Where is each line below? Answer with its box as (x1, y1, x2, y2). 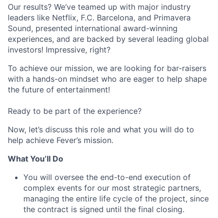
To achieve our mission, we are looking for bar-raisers (8, 63, 206, 73)
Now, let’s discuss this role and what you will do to (8, 125, 194, 134)
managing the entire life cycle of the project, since (23, 194, 209, 203)
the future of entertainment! (8, 85, 110, 94)
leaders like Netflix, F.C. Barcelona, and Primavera (8, 13, 191, 22)
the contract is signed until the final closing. (23, 204, 184, 214)
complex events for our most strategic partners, (23, 183, 201, 193)
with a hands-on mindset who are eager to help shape (8, 74, 207, 84)
